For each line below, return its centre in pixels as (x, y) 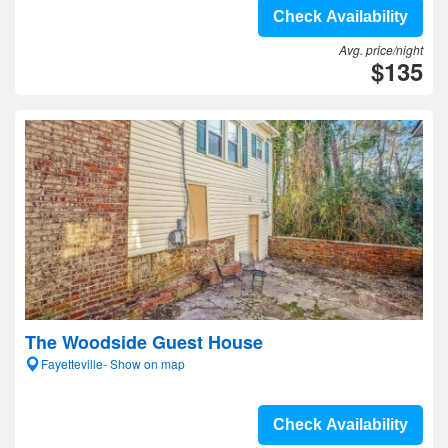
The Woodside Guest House (144, 342)
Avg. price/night (381, 49)
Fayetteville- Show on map (113, 363)
